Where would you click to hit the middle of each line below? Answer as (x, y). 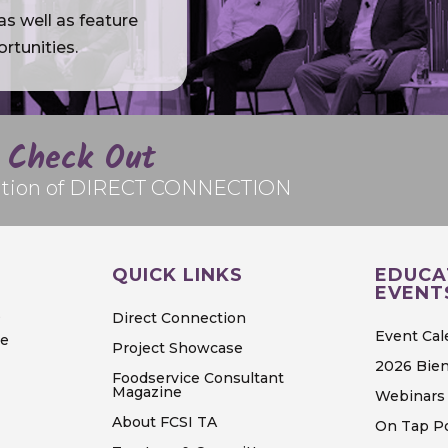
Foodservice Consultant (197, 378)
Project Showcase (177, 348)
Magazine (146, 392)
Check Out (82, 159)
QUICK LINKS (177, 274)
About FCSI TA (164, 422)
